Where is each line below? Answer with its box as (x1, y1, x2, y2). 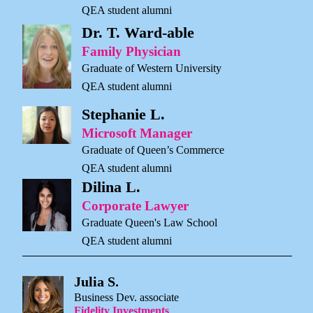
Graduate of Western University (81, 61, 221, 74)
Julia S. (74, 274, 119, 290)
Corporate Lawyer (82, 198, 189, 214)
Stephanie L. (82, 105, 165, 124)
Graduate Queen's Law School (82, 217, 217, 229)
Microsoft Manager (82, 126, 192, 141)
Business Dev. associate (74, 291, 179, 304)
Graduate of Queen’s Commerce (82, 144, 224, 156)
